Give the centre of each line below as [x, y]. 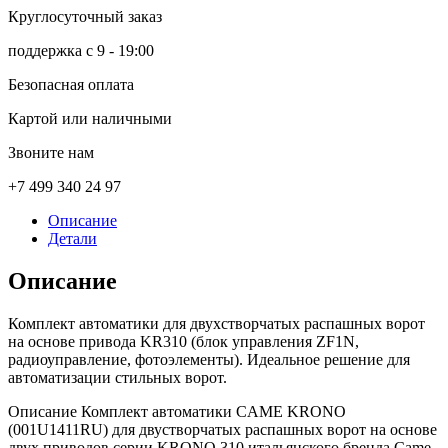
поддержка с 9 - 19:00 [81, 50]
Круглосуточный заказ [85, 16]
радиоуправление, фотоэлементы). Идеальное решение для [209, 359]
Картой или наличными [90, 118]
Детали [72, 238]
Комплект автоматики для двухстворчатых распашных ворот [216, 323]
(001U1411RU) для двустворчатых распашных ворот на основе [222, 429]
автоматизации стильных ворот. [117, 377]
